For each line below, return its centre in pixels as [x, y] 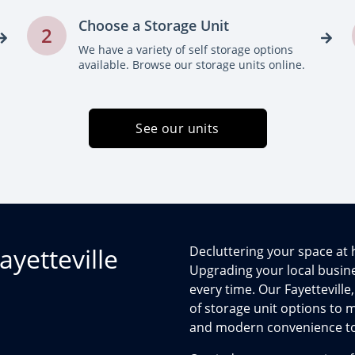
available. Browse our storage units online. [192, 65]
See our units [177, 128]
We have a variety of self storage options [186, 50]
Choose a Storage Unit [154, 25]
